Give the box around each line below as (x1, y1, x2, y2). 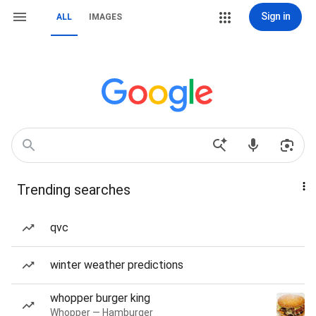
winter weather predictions (50, 258, 183, 272)
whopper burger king (50, 291, 150, 305)
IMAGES (89, 12, 122, 22)
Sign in (260, 11, 291, 22)
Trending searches (17, 181, 130, 198)
